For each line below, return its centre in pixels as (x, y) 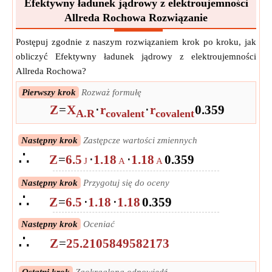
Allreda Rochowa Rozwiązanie (136, 18)
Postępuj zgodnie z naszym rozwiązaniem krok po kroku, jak (136, 42)
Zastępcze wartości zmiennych (139, 141)
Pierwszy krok (49, 93)
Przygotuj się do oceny (125, 183)
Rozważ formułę (110, 93)
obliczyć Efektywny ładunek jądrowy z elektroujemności (136, 57)
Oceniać (98, 224)
